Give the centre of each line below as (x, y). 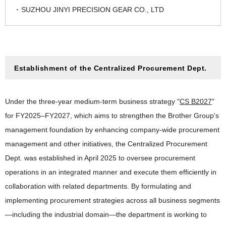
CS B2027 (196, 101)
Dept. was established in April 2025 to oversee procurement (100, 158)
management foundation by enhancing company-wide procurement (112, 129)
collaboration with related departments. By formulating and (98, 186)
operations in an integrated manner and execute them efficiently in (111, 172)
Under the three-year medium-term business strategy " (92, 101)
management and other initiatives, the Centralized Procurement (106, 144)
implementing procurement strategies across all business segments (112, 200)
